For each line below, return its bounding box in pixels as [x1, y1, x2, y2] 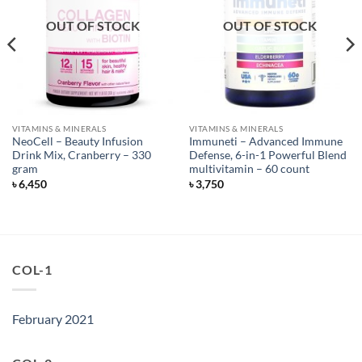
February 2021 [12, 310, 94, 326]
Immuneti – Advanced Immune [188, 135, 343, 149]
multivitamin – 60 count [188, 162, 309, 176]
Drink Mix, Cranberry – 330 [11, 149, 151, 162]
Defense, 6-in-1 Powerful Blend [188, 149, 347, 162]
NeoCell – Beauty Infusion [11, 135, 143, 149]
